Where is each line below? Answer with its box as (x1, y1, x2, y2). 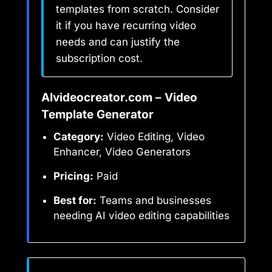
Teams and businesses (97, 194, 211, 207)
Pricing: (53, 170, 93, 183)
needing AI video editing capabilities (53, 209, 229, 222)
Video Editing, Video (104, 131, 205, 143)
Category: (53, 131, 104, 143)
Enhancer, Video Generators (53, 146, 191, 158)
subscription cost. (56, 52, 143, 65)
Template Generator (41, 107, 154, 122)
